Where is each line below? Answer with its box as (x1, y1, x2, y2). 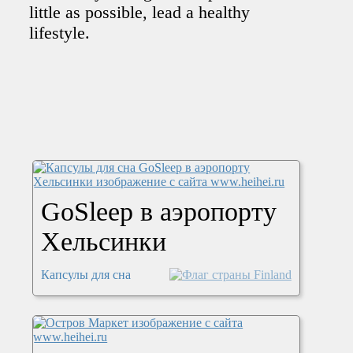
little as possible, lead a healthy (29, 2, 251, 23)
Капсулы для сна (41, 268, 132, 282)
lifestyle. (29, 23, 91, 43)
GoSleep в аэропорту (41, 197, 277, 227)
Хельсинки (41, 227, 167, 257)
